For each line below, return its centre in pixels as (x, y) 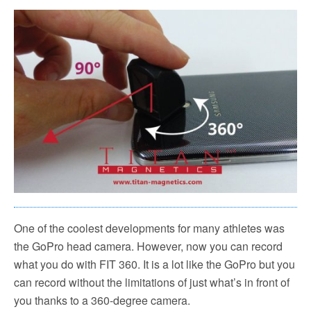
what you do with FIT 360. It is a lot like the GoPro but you (154, 264)
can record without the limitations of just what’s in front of (152, 282)
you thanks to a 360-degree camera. (102, 300)
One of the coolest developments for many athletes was (149, 228)
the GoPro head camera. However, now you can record (148, 246)
